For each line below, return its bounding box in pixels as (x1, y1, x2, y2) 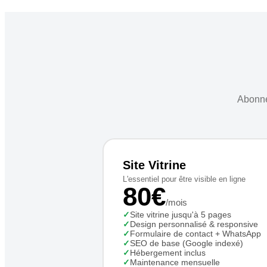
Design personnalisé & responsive (130, 219, 258, 229)
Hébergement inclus (130, 248, 206, 257)
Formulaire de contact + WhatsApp (130, 229, 261, 238)
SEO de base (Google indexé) (130, 238, 243, 248)
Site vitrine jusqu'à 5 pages (130, 210, 231, 219)
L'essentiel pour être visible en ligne (123, 175, 246, 184)
